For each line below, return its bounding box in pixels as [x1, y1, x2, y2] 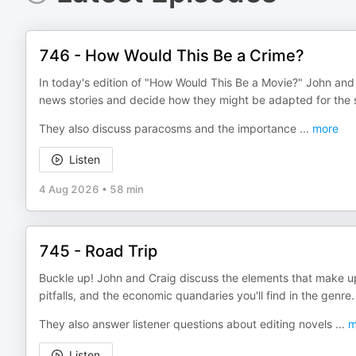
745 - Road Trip [39, 242, 157, 261]
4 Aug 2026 [39, 183, 99, 195]
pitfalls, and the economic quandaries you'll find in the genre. [39, 288, 354, 302]
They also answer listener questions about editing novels [39, 317, 335, 331]
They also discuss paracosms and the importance [39, 122, 300, 135]
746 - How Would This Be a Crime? [39, 46, 304, 65]
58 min [110, 183, 144, 195]
